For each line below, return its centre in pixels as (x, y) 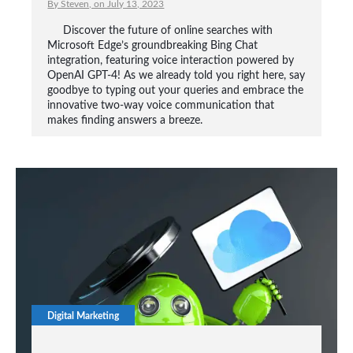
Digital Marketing (84, 316)
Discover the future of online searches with (168, 31)
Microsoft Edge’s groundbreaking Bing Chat (153, 46)
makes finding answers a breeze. (125, 121)
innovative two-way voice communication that (161, 106)
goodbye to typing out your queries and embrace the (176, 91)
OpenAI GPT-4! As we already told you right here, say (176, 76)
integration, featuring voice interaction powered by (171, 61)
